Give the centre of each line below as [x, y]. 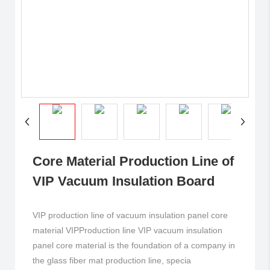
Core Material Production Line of [133, 162]
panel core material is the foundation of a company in [134, 246]
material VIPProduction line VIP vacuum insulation [128, 231]
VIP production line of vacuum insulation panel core [130, 215]
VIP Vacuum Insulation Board [124, 181]
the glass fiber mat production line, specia [112, 261]
